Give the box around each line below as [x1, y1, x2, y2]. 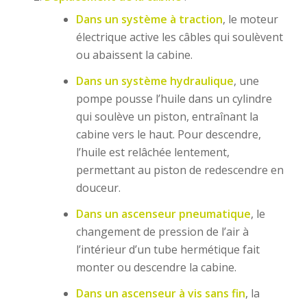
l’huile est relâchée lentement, [75, 144, 230, 160]
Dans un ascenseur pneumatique [75, 206, 251, 221]
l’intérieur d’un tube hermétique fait [75, 241, 260, 257]
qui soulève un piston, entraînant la [75, 108, 258, 124]
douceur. [75, 180, 121, 195]
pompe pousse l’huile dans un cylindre [75, 90, 272, 106]
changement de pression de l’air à [75, 223, 249, 239]
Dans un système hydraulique [75, 73, 234, 88]
